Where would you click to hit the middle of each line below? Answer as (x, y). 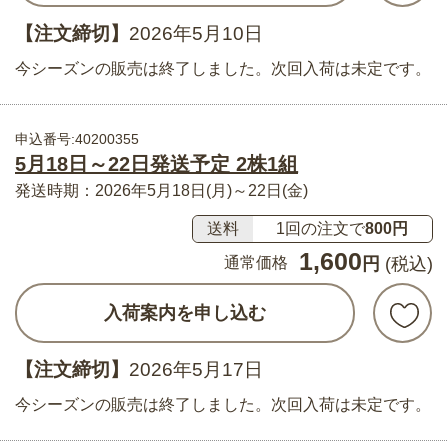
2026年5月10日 (196, 34)
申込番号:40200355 (77, 138)
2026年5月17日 (196, 370)
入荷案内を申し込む (185, 312)
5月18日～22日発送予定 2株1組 (156, 163)
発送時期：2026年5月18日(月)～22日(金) (161, 190)
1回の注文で (321, 229)
